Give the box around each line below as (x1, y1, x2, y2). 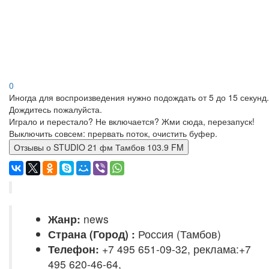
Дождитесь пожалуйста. (9, 103, 102, 115)
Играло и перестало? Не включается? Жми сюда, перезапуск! (9, 115, 255, 127)
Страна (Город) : (48, 226, 135, 241)
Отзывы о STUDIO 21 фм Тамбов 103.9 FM (53, 141, 184, 153)
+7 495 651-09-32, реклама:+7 (99, 241, 251, 256)
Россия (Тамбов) (135, 226, 221, 241)
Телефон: (48, 241, 99, 256)
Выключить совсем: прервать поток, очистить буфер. (9, 127, 217, 139)
